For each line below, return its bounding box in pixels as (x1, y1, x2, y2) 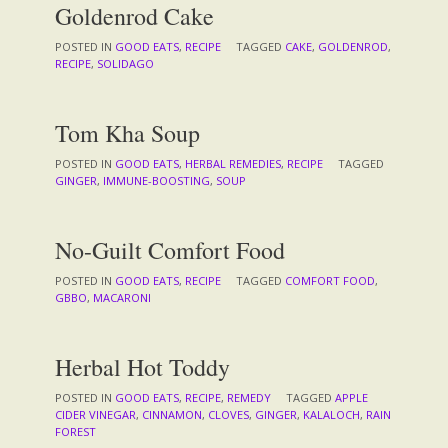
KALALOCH (303, 406, 360, 422)
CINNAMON (142, 406, 202, 422)
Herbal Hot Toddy (55, 350, 230, 383)
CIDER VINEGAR (55, 406, 136, 422)
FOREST (55, 423, 96, 439)
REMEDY (227, 389, 271, 405)
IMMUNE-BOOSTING (103, 172, 210, 188)
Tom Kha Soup (55, 116, 200, 149)
